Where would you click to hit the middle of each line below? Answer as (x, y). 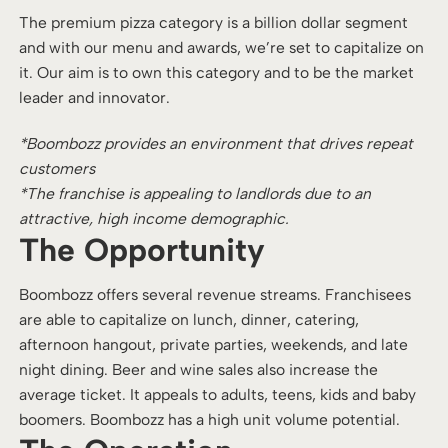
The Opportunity (142, 249)
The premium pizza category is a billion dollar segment (214, 23)
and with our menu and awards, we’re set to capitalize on (222, 48)
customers (57, 168)
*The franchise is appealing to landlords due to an (195, 193)
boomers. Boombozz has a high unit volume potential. (210, 420)
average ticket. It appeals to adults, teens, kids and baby (218, 395)
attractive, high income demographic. (154, 218)
